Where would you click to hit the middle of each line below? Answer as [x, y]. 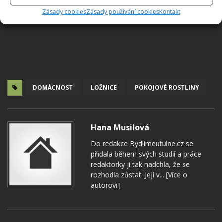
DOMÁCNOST [53, 87]
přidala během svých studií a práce [146, 154]
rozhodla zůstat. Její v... [127, 174]
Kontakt [169, 12]
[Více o [176, 174]
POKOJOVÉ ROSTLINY [167, 87]
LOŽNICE [104, 87]
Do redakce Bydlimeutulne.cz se [142, 143]
